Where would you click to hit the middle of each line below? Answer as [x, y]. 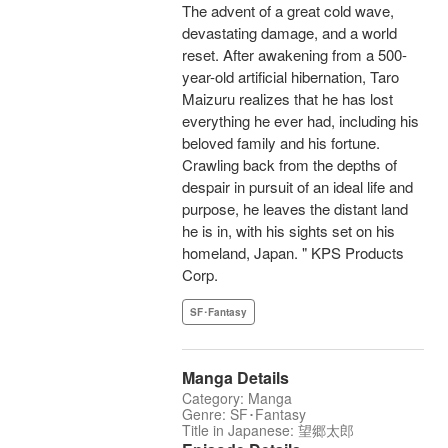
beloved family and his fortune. [281, 143]
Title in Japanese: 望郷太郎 [268, 430]
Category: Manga [237, 398]
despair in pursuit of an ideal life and [297, 187]
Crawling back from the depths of [289, 165]
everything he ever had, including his [300, 121]
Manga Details [235, 378]
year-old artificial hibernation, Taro [290, 77]
